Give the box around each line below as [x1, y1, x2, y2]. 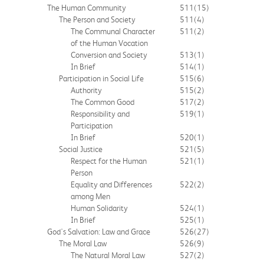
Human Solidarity [71, 203, 128, 213]
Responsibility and [71, 108, 130, 118]
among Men [71, 191, 110, 201]
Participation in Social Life [59, 73, 144, 83]
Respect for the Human [71, 156, 147, 166]
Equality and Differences [71, 179, 152, 189]
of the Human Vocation [71, 38, 148, 48]
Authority [71, 85, 102, 95]
